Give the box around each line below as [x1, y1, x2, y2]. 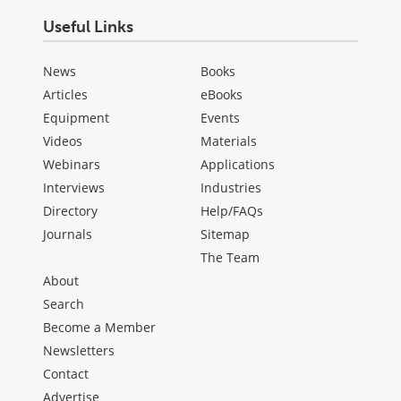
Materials [200, 132, 257, 150]
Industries [200, 179, 261, 197]
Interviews [43, 179, 105, 197]
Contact [43, 365, 89, 383]
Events [200, 109, 240, 127]
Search [43, 295, 84, 313]
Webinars [43, 156, 100, 174]
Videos [43, 132, 82, 150]
